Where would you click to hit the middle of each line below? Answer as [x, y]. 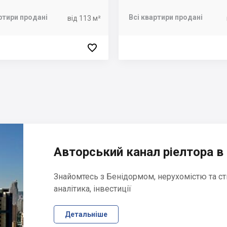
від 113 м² [84, 18]
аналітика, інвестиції [92, 189]
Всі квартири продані [166, 17]
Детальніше [86, 214]
